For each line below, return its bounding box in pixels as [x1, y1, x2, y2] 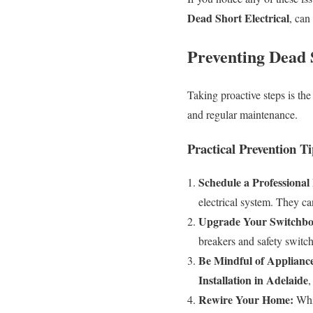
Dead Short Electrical [187, 10, 289, 27]
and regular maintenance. [187, 106, 298, 122]
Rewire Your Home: [198, 291, 293, 308]
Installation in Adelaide [198, 272, 308, 289]
